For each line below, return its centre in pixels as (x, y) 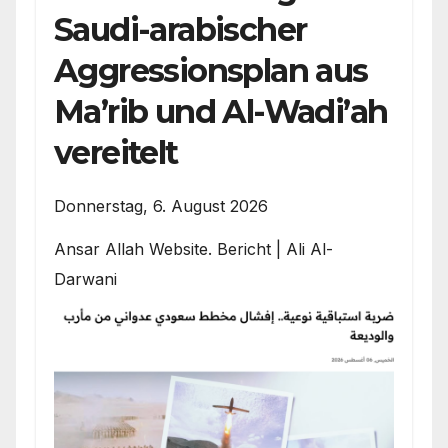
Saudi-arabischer (180, 29)
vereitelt (116, 152)
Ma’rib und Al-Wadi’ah (221, 111)
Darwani (85, 278)
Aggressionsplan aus (211, 70)
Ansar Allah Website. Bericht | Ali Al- (193, 248)
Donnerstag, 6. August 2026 (161, 205)
